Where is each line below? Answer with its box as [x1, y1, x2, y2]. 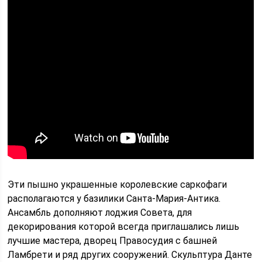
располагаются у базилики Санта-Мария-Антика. [8, 193, 221, 205]
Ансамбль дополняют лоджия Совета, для [8, 207, 192, 219]
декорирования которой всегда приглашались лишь [8, 221, 240, 233]
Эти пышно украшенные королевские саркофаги [8, 179, 227, 191]
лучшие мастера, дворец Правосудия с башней [8, 235, 218, 247]
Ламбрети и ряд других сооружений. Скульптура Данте [8, 249, 253, 261]
